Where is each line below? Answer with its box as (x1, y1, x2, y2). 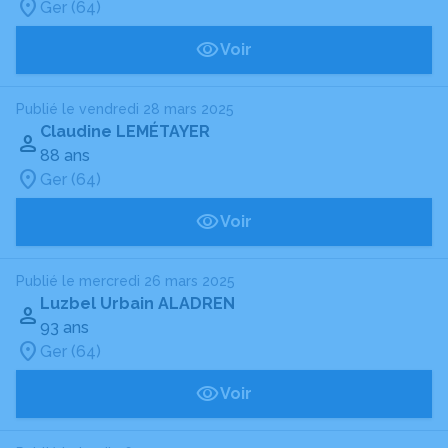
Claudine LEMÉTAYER (40, 122, 210, 141)
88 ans (40, 146, 90, 165)
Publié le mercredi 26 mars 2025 (16, 273, 235, 289)
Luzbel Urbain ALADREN (40, 294, 235, 313)
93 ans (40, 318, 89, 337)
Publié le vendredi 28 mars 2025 (16, 101, 234, 117)
